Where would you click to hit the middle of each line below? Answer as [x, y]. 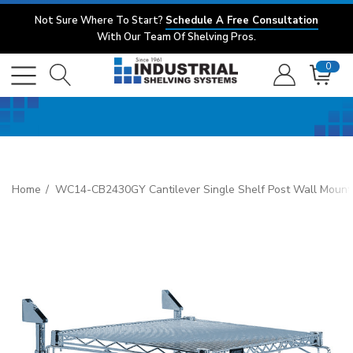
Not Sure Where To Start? [100, 20]
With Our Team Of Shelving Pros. [176, 37]
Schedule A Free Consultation [242, 20]
